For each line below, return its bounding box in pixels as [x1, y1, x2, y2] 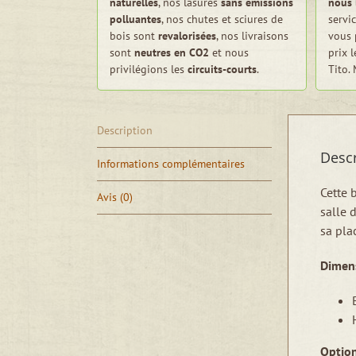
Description [97, 123, 153, 137]
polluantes [110, 12, 161, 26]
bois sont [110, 29, 158, 43]
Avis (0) [97, 190, 133, 204]
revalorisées [158, 29, 216, 43]
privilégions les [110, 62, 188, 76]
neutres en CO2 [134, 45, 209, 60]
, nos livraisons [216, 29, 288, 43]
